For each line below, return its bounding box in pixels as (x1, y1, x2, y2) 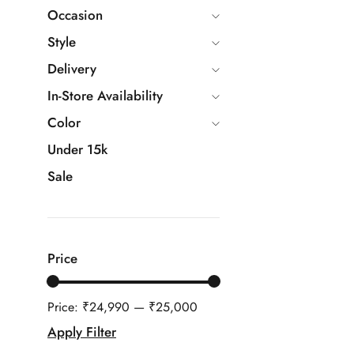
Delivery (47, 59, 96, 78)
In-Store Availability (47, 86, 163, 105)
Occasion (47, 6, 103, 24)
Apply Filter (47, 322, 116, 341)
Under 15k (47, 140, 107, 159)
